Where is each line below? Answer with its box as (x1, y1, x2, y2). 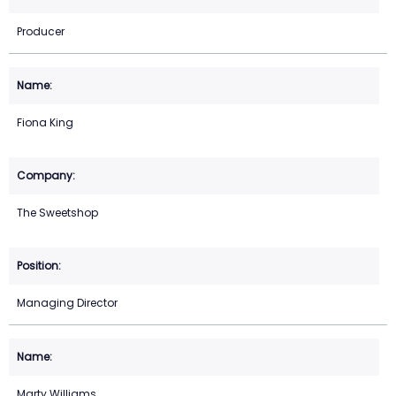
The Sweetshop (17, 205, 98, 221)
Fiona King (17, 115, 73, 131)
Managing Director (17, 295, 118, 311)
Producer (17, 24, 65, 40)
